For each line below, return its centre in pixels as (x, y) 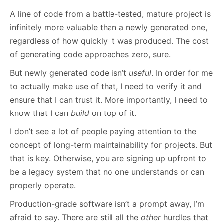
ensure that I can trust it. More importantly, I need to (109, 99)
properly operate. (43, 185)
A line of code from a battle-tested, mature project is (110, 14)
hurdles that (184, 217)
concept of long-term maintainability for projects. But (111, 145)
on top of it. (113, 113)
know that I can (40, 113)
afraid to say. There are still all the (75, 217)
